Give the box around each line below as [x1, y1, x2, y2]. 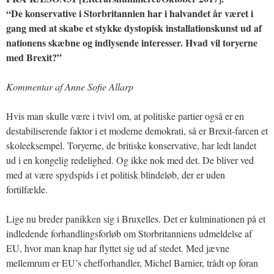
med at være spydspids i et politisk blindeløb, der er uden [6, 168, 225, 181]
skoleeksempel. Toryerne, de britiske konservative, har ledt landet [6, 138, 256, 152]
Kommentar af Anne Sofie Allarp [6, 80, 133, 93]
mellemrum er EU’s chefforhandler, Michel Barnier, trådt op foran [6, 256, 258, 269]
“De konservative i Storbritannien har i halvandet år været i [6, 6, 253, 20]
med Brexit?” [6, 50, 62, 64]
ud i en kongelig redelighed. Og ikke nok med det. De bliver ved [6, 153, 254, 166]
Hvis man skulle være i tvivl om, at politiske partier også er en [6, 109, 244, 122]
